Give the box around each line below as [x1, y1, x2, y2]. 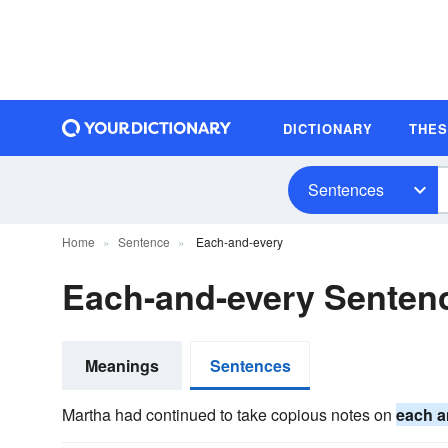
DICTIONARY [283, 118, 373, 138]
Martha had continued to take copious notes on [62, 403, 396, 426]
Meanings [85, 354, 159, 377]
